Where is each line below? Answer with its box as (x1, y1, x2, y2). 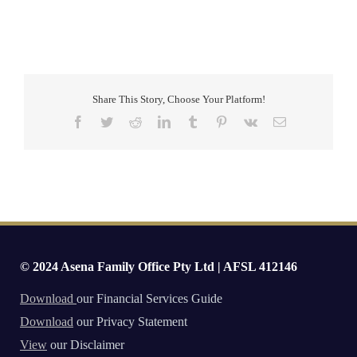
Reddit (140, 115, 175, 128)
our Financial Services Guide (76, 291, 222, 305)
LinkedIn (169, 115, 216, 128)
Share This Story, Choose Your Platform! (92, 92, 265, 105)
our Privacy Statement (73, 314, 187, 328)
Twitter (112, 115, 148, 128)
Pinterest (226, 115, 270, 128)
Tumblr (198, 115, 235, 128)
